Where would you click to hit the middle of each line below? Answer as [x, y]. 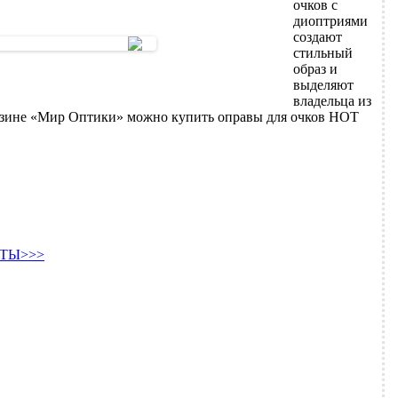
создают [318, 37]
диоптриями [331, 21]
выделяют [324, 85]
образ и [316, 69]
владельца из [333, 101]
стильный [323, 53]
